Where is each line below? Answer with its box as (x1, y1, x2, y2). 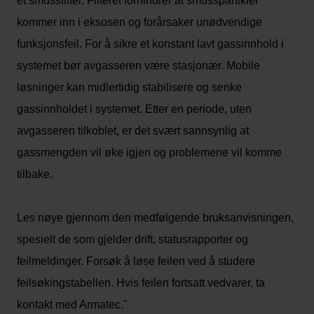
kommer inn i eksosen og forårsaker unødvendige (17, 16, 262, 28)
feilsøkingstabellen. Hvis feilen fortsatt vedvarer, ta (17, 277, 265, 289)
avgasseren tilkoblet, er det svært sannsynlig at (17, 125, 249, 137)
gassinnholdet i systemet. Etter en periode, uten (17, 103, 252, 115)
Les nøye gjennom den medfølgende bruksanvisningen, (17, 212, 294, 224)
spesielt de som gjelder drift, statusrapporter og (17, 233, 248, 245)
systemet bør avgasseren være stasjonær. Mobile (17, 60, 260, 71)
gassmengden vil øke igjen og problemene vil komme (17, 146, 282, 158)
